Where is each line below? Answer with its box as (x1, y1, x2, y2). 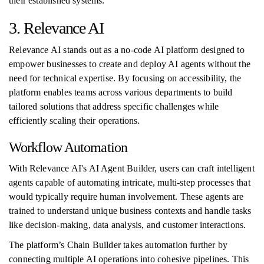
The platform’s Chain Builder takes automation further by (9, 240, 228, 250)
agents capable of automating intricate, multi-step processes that (9, 177, 250, 187)
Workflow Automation (9, 140, 127, 155)
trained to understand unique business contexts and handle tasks (9, 206, 252, 216)
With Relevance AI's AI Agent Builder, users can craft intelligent (9, 163, 255, 173)
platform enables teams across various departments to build (9, 87, 233, 97)
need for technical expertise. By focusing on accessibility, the (9, 73, 242, 83)
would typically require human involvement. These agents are (9, 192, 244, 202)
